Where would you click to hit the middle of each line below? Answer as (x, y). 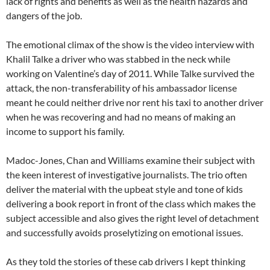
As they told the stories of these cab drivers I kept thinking (126, 261)
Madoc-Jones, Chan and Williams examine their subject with (130, 160)
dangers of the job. (44, 15)
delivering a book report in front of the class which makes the (131, 203)
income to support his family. (65, 131)
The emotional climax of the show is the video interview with (130, 44)
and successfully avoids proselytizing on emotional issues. (124, 232)
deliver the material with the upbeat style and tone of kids (124, 189)
